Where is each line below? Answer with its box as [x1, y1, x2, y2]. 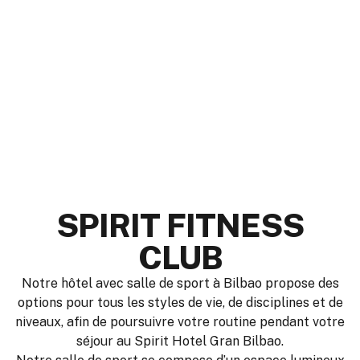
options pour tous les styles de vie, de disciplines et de [17, 295, 343, 311]
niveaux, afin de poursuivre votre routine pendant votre [15, 314, 345, 330]
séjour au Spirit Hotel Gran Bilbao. [76, 333, 284, 350]
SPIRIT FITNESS [56, 207, 304, 245]
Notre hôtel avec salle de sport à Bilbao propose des [21, 276, 339, 292]
